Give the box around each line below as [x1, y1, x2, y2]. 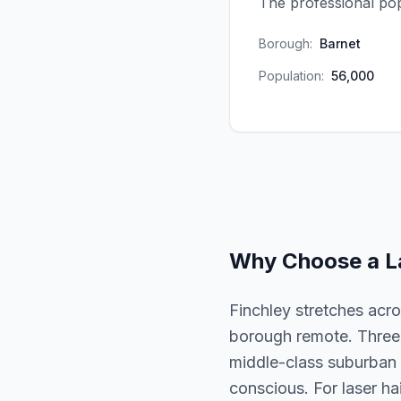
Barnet [320, 36, 361, 51]
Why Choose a [229, 248, 385, 274]
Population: [259, 68, 324, 83]
